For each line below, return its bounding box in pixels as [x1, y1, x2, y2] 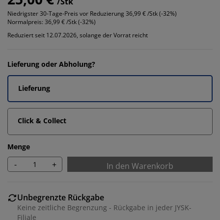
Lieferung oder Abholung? [7, 59, 95, 69]
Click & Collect [18, 116, 66, 125]
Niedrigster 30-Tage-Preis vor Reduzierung [7, 9, 124, 18]
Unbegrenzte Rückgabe [17, 192, 104, 203]
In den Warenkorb [107, 161, 173, 171]
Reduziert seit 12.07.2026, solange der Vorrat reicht [7, 31, 148, 39]
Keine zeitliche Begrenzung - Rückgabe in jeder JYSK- [17, 203, 192, 212]
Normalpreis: [7, 18, 43, 26]
